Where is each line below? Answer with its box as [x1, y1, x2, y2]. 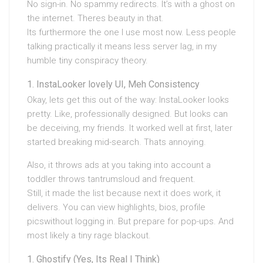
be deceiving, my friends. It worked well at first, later [27, 123, 232, 133]
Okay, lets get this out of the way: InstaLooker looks [27, 95, 229, 105]
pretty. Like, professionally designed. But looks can [27, 109, 228, 119]
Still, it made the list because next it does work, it [27, 188, 221, 198]
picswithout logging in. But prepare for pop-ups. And [27, 216, 234, 227]
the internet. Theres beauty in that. [27, 13, 164, 23]
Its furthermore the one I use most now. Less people [27, 27, 236, 38]
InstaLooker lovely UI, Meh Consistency [36, 79, 200, 90]
